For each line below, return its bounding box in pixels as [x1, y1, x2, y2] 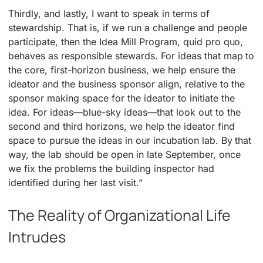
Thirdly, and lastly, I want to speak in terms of [8, 7, 210, 19]
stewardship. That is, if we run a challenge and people [8, 21, 248, 33]
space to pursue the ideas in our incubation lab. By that [8, 134, 252, 146]
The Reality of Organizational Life [8, 204, 231, 225]
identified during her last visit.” [8, 176, 143, 188]
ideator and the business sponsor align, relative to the [8, 77, 245, 90]
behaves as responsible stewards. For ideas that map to [8, 49, 255, 62]
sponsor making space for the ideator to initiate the [8, 92, 235, 104]
